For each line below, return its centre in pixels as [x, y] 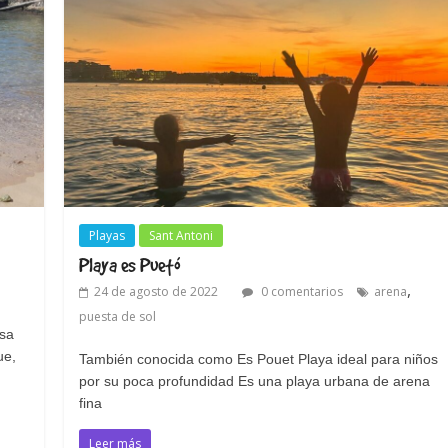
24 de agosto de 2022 [156, 292]
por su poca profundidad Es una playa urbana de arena [255, 381]
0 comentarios [301, 292]
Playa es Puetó [130, 265]
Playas [107, 236]
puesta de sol [118, 317]
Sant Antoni [181, 236]
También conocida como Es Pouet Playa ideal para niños [259, 359]
